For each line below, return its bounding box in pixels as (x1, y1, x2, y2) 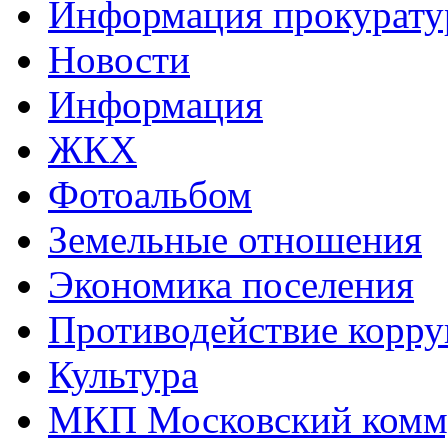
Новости (48, 37, 190, 81)
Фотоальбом (48, 172, 252, 216)
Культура (48, 352, 198, 396)
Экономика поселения (48, 262, 414, 306)
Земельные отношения (48, 217, 422, 261)
